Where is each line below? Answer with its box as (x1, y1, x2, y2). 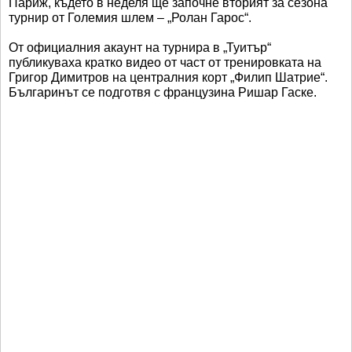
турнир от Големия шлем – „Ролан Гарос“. (9, 10, 251, 24)
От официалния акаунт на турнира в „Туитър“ (9, 40, 271, 54)
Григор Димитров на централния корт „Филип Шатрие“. (9, 70, 328, 84)
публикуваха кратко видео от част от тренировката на (9, 55, 321, 69)
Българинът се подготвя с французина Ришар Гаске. (9, 85, 317, 99)
